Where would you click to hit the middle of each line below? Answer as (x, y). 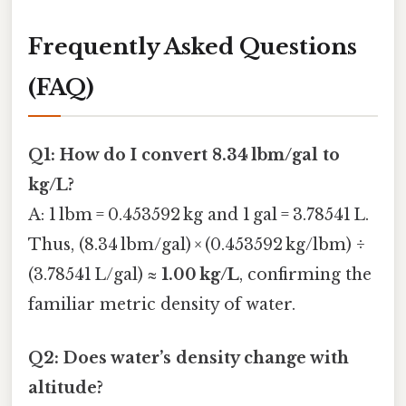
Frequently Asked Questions (193, 46)
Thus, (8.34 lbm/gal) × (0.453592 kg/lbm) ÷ (197, 244)
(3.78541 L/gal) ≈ (95, 274)
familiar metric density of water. (162, 304)
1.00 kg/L (200, 274)
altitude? (66, 388)
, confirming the (305, 274)
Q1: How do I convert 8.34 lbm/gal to (184, 155)
